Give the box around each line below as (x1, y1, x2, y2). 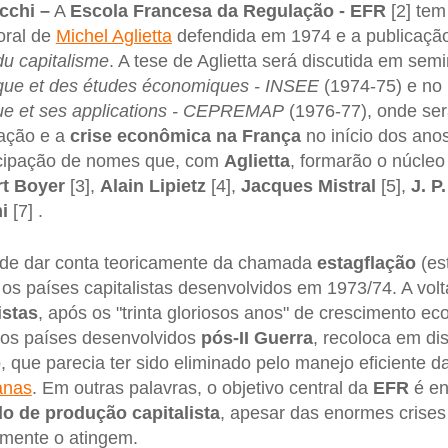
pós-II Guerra (200, 327, 313, 348)
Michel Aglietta (55, 25, 172, 46)
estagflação (316, 252, 416, 273)
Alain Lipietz (99, 175, 211, 196)
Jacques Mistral (240, 175, 381, 196)
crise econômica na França (69, 125, 301, 146)
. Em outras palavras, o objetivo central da (31, 377, 373, 398)
